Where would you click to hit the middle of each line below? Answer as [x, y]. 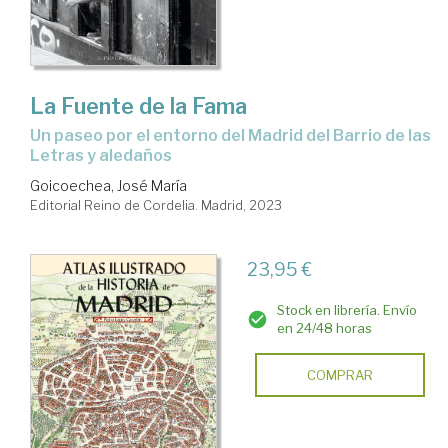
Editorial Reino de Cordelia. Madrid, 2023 [156, 204]
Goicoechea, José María [108, 185]
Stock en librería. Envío [346, 309]
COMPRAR [339, 374]
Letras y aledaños [101, 155]
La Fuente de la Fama [138, 105]
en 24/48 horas [324, 327]
